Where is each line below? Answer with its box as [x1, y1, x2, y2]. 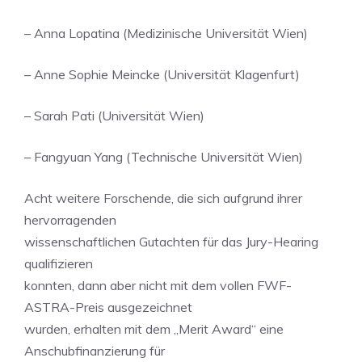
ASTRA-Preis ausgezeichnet [24, 299, 192, 315]
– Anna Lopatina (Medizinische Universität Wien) [24, 25, 308, 41]
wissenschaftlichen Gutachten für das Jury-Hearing [24, 234, 318, 250]
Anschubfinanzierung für [24, 343, 165, 359]
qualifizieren [24, 255, 93, 271]
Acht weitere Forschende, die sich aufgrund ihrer [24, 190, 302, 206]
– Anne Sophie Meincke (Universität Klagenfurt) [24, 66, 300, 82]
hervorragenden [24, 212, 116, 228]
